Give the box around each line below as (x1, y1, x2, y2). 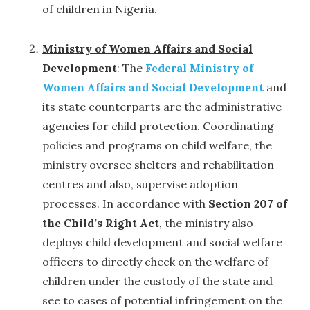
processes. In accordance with (42, 197, 209, 211)
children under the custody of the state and (42, 274, 273, 289)
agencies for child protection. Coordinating (42, 119, 275, 134)
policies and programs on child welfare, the (42, 138, 273, 153)
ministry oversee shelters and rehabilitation (42, 158, 275, 172)
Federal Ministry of (145, 61, 254, 75)
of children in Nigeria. (42, 2, 158, 17)
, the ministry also (159, 216, 254, 230)
